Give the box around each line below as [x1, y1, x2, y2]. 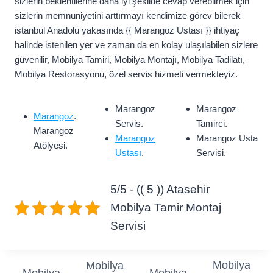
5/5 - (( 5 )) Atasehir [110, 183, 210, 196]
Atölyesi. [34, 140, 68, 151]
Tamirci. [196, 118, 227, 129]
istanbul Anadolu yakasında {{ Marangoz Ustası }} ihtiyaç [15, 25, 239, 36]
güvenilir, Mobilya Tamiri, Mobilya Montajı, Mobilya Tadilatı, [15, 54, 245, 65]
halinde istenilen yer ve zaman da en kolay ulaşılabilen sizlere [15, 40, 258, 51]
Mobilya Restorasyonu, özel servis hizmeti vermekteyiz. [15, 69, 238, 80]
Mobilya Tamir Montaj [110, 201, 221, 214]
